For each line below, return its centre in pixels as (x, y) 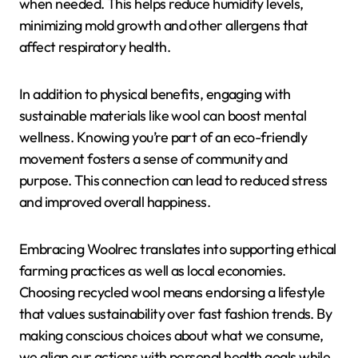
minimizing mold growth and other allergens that (164, 26)
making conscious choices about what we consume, (171, 336)
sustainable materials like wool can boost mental (163, 116)
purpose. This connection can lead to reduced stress (173, 181)
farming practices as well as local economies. (153, 271)
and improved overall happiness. (115, 202)
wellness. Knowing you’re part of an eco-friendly (163, 137)
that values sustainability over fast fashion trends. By (176, 314)
